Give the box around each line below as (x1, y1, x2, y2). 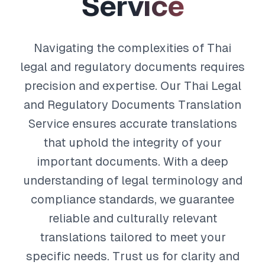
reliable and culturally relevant (48, 212, 217, 225)
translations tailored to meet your (39, 231, 226, 244)
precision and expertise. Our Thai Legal (24, 79, 241, 92)
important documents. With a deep (37, 155, 228, 168)
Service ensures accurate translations (28, 117, 237, 130)
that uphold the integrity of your (43, 136, 222, 149)
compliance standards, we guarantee (31, 193, 234, 206)
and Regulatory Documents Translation (24, 98, 241, 111)
